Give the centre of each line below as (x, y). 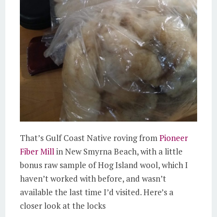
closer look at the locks (63, 206)
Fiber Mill (37, 152)
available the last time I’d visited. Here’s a (97, 192)
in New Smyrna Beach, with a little (119, 152)
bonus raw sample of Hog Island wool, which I (104, 165)
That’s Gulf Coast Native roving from (90, 138)
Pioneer (174, 138)
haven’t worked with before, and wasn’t (93, 179)
